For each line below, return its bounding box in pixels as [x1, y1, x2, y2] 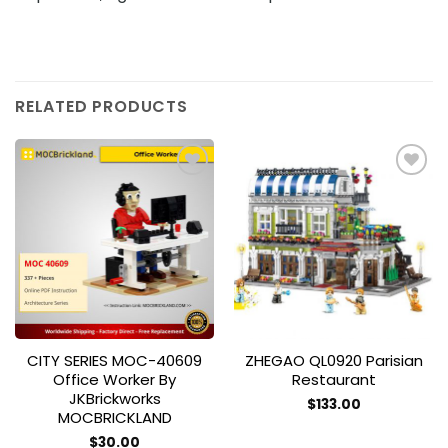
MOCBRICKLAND [57, 406, 172, 428]
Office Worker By [53, 368, 176, 390]
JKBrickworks [68, 387, 161, 409]
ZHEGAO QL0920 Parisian [244, 349, 423, 371]
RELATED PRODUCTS [15, 95, 188, 119]
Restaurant [291, 368, 376, 390]
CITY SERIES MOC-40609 [27, 349, 202, 371]
